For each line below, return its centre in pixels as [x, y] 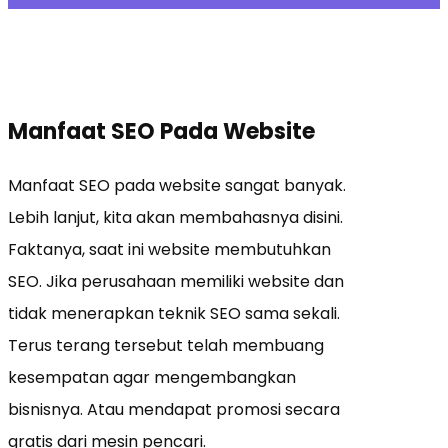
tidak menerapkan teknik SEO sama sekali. [174, 313]
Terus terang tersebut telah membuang [166, 345]
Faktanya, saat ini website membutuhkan [169, 249]
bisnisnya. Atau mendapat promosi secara [174, 409]
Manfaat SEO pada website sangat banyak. [177, 185]
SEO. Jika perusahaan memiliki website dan [176, 281]
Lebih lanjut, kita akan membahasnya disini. [175, 217]
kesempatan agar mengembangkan [152, 377]
